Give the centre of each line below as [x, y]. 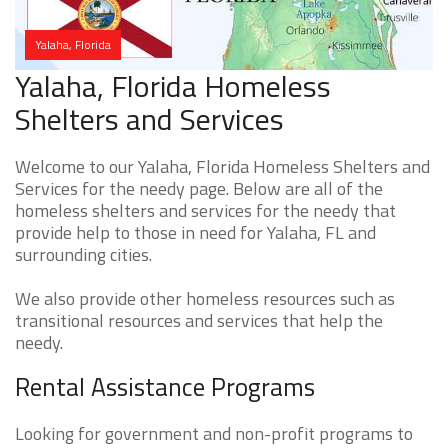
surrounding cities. [83, 255]
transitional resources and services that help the [199, 321]
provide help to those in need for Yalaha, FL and [195, 233]
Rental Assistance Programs [165, 387]
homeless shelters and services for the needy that [205, 211]
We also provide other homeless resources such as [205, 299]
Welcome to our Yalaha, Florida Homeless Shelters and [222, 167]
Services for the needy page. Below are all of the [199, 189]
